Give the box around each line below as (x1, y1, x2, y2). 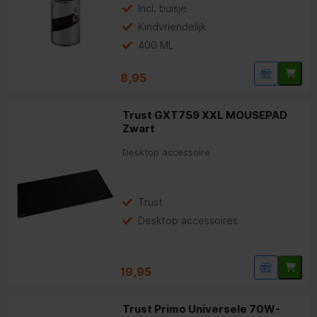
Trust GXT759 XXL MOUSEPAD (122, 108, 288, 122)
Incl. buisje (138, 1, 188, 14)
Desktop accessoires (138, 214, 238, 226)
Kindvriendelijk (138, 20, 207, 33)
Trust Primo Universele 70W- (122, 301, 281, 316)
